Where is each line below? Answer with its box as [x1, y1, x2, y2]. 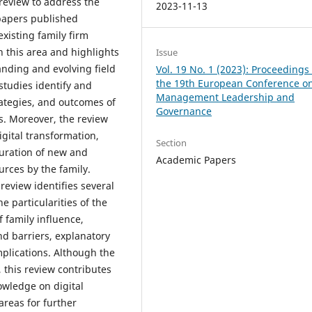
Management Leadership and [156, 90, 295, 104]
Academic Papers [156, 153, 237, 166]
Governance [156, 104, 212, 118]
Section [156, 136, 187, 149]
